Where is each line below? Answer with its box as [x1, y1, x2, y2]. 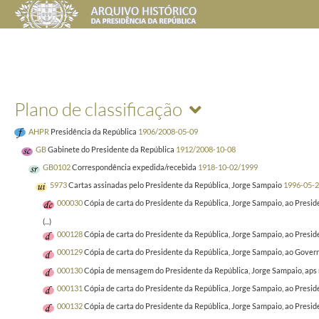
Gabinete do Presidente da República [48, 144, 174, 154]
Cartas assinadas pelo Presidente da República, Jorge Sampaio [68, 180, 282, 190]
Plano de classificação [14, 97, 182, 120]
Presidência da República [51, 126, 137, 136]
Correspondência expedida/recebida [72, 162, 197, 172]
